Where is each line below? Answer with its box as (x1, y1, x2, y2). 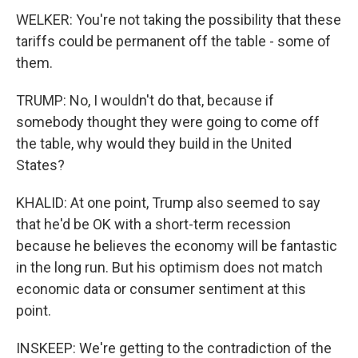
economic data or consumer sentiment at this (16, 280, 306, 297)
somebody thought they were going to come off (16, 113, 320, 130)
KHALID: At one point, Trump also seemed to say (16, 194, 320, 211)
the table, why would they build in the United (16, 135, 292, 152)
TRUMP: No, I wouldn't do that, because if (16, 92, 274, 109)
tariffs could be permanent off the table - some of (16, 33, 331, 50)
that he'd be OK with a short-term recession (16, 216, 291, 233)
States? (16, 157, 65, 173)
